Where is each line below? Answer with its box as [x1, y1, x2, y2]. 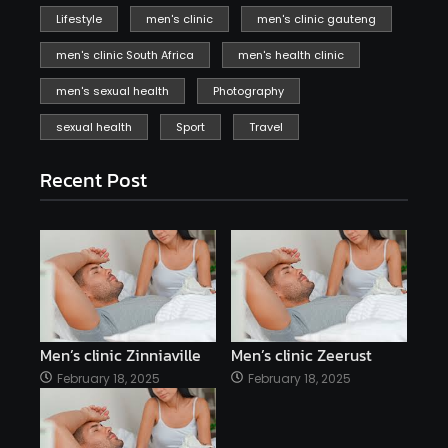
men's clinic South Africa [56, 46, 194, 63]
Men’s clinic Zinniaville [40, 342, 201, 367]
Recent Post [40, 164, 147, 195]
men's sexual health [56, 82, 169, 99]
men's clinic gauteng [257, 10, 376, 27]
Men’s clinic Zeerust [231, 342, 372, 367]
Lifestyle [56, 10, 102, 27]
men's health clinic [238, 46, 344, 63]
